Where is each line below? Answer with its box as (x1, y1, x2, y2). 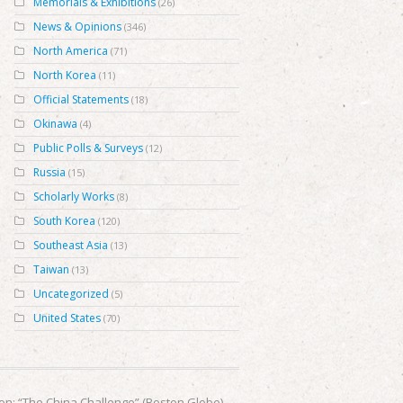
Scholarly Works (33, 189, 114, 204)
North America (33, 43, 108, 58)
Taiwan (33, 262, 69, 277)
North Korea (33, 67, 96, 83)
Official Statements (33, 92, 129, 107)
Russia (33, 165, 66, 180)
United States (33, 310, 101, 326)
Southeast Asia (33, 237, 108, 253)
